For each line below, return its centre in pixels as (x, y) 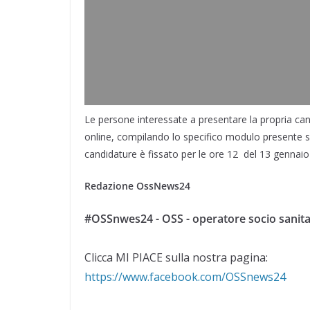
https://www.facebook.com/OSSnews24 (185, 276)
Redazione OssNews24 (137, 185)
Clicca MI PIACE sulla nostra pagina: (176, 257)
